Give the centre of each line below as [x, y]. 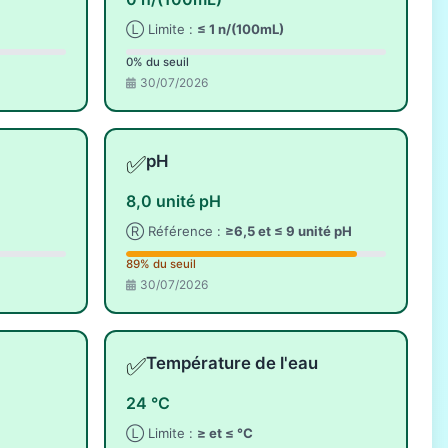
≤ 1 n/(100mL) [240, 28]
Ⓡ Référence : [175, 231]
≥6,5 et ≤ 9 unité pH [288, 231]
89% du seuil [161, 263]
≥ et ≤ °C [225, 433]
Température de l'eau [232, 363]
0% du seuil [157, 61]
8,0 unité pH [173, 201]
